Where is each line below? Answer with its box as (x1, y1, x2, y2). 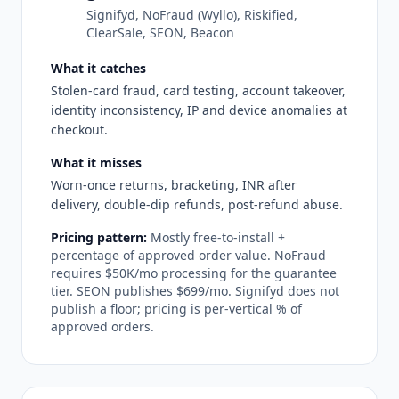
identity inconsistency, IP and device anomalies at (51, 101, 347, 118)
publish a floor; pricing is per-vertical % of (51, 299, 302, 317)
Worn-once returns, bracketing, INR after (51, 175, 297, 193)
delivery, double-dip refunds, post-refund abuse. (51, 195, 343, 213)
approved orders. (51, 317, 154, 335)
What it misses (51, 153, 142, 171)
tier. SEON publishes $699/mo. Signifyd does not (51, 281, 339, 299)
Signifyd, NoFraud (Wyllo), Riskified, (86, 5, 297, 23)
